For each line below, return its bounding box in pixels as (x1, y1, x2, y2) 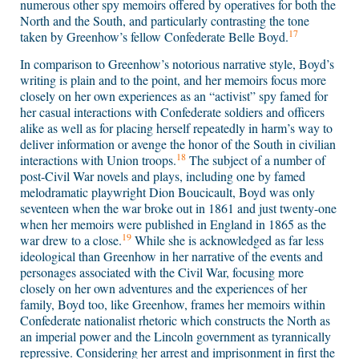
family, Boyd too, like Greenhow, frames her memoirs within (20, 296, 325, 313)
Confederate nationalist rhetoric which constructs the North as (20, 312, 330, 329)
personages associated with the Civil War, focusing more (20, 264, 304, 281)
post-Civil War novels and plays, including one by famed (20, 167, 305, 185)
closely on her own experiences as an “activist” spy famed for (20, 87, 328, 105)
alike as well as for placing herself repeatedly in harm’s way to (20, 119, 333, 137)
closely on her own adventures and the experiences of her (20, 280, 307, 297)
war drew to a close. (20, 232, 122, 249)
